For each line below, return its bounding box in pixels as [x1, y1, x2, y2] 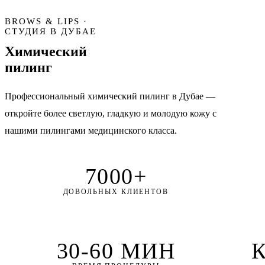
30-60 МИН [56, 238, 176, 263]
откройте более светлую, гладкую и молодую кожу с [5, 108, 216, 118]
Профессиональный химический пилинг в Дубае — [5, 91, 215, 101]
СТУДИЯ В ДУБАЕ [5, 26, 96, 36]
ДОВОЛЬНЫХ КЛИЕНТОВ [63, 187, 169, 196]
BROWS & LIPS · [5, 16, 88, 26]
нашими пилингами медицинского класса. [5, 125, 177, 135]
